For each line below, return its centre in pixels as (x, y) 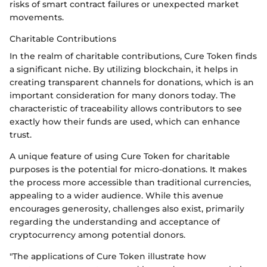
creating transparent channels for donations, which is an (132, 83)
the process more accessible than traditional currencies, (130, 183)
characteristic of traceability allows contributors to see (126, 109)
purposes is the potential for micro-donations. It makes (128, 170)
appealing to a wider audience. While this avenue (117, 196)
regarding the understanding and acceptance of (115, 222)
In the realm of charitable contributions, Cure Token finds (133, 56)
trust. (21, 135)
